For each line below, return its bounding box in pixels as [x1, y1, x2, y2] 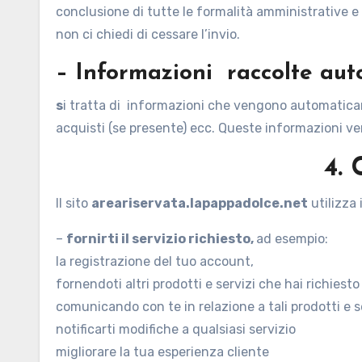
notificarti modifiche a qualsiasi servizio [56, 322, 296, 337]
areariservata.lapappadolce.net [91, 196, 308, 211]
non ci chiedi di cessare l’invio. [56, 27, 240, 42]
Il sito [56, 196, 91, 211]
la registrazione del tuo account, [56, 254, 254, 269]
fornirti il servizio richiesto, [66, 231, 256, 246]
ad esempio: [256, 231, 328, 246]
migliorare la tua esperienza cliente [56, 344, 269, 360]
